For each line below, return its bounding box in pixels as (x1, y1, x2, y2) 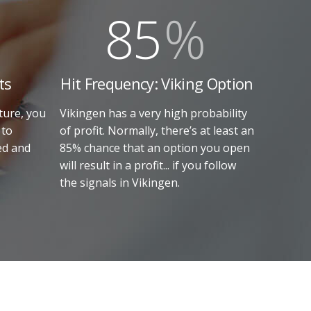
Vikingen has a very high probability (60, 105, 247, 121)
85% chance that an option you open (60, 140, 250, 155)
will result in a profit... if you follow (60, 157, 236, 173)
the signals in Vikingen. (60, 174, 180, 190)
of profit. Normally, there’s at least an (60, 122, 254, 138)
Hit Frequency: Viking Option (60, 72, 253, 94)
